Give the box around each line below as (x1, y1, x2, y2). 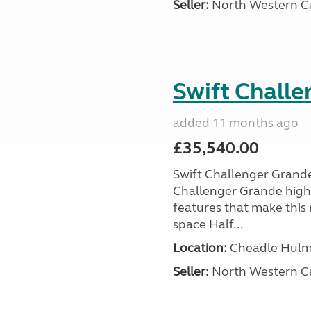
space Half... (172, 217, 243, 232)
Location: (172, 240, 227, 255)
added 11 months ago (172, 115, 299, 131)
